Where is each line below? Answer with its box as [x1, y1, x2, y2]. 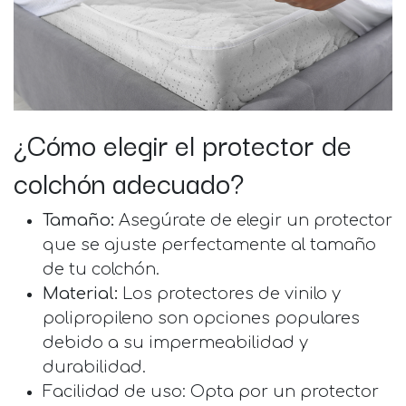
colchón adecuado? [14, 159, 244, 203]
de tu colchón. [43, 259, 159, 278]
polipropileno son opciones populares [43, 308, 360, 327]
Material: [43, 284, 122, 303]
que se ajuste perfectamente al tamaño [43, 235, 376, 254]
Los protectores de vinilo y [122, 284, 341, 303]
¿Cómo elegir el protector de [14, 121, 352, 165]
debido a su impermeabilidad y [43, 333, 308, 352]
